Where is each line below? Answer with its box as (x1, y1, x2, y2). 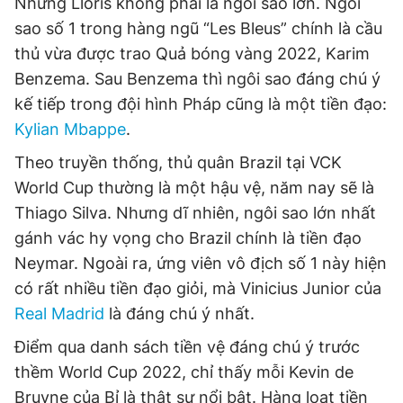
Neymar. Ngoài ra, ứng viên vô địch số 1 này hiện (14, 254, 387, 273)
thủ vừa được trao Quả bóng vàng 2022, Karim (14, 44, 370, 63)
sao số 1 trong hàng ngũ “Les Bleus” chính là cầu (14, 19, 382, 38)
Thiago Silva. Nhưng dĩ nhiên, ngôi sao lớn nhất (14, 203, 376, 222)
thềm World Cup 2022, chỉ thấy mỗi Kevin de (14, 363, 354, 381)
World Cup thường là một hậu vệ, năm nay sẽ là (14, 178, 374, 197)
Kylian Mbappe (14, 120, 126, 139)
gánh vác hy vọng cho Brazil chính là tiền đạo (14, 228, 362, 247)
